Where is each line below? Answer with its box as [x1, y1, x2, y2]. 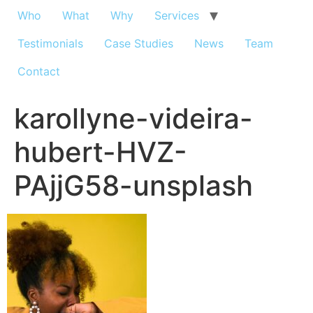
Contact [17, 64, 60, 78]
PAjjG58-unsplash [14, 168, 253, 203]
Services [154, 8, 199, 22]
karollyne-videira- [14, 101, 253, 136]
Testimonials [17, 36, 83, 50]
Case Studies [104, 36, 173, 50]
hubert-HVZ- [14, 135, 187, 169]
